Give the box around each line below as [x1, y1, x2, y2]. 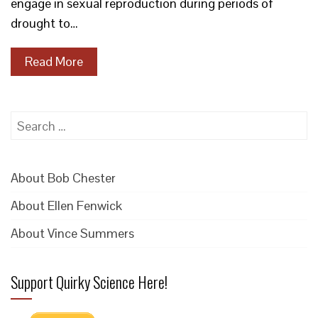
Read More [25, 53, 83, 70]
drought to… [11, 15, 78, 31]
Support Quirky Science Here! [11, 270, 168, 293]
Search [10, 112, 48, 128]
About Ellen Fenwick [11, 197, 122, 214]
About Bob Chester [11, 170, 116, 186]
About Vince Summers [11, 225, 134, 241]
